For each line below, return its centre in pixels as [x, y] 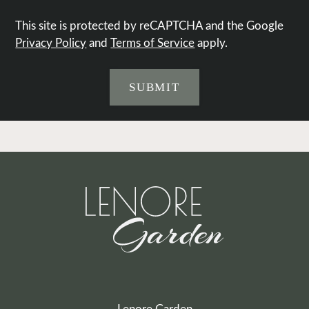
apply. [211, 43]
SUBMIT [154, 88]
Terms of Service [153, 43]
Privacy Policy [51, 43]
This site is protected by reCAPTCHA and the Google [150, 26]
